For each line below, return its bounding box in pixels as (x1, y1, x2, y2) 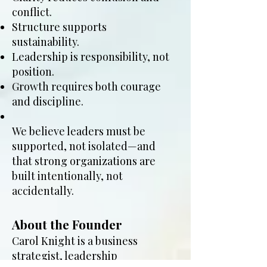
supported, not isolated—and (12, 139, 156, 153)
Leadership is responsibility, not (12, 49, 169, 64)
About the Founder (12, 216, 122, 232)
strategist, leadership (12, 249, 117, 263)
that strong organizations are (12, 154, 156, 168)
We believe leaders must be (12, 124, 145, 138)
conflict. (12, 5, 52, 19)
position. (12, 64, 54, 79)
